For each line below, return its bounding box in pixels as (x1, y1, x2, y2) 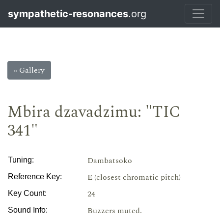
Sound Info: (8, 206, 48, 214)
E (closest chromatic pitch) (87, 171, 181, 183)
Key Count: (8, 189, 47, 197)
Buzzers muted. (87, 205, 142, 217)
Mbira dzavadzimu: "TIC (7, 100, 180, 124)
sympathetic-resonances (8, 8, 128, 20)
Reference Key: (8, 172, 62, 181)
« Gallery (14, 64, 45, 76)
